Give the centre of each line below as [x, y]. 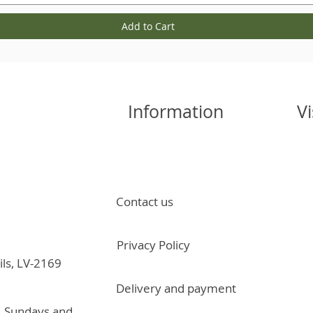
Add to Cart [148, 26]
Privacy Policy [153, 245]
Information [176, 111]
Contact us [145, 202]
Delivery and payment [176, 289]
